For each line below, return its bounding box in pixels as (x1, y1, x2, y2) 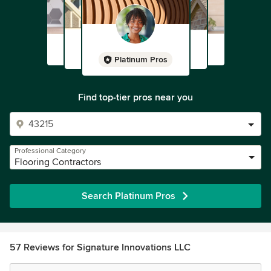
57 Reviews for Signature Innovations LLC (10, 241, 191, 253)
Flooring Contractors (15, 156, 101, 168)
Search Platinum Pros (81, 190, 175, 202)
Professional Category (15, 146, 86, 155)
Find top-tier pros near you (78, 91, 193, 103)
